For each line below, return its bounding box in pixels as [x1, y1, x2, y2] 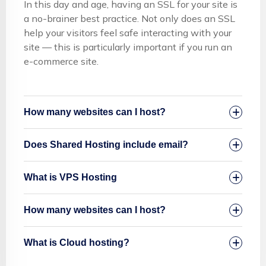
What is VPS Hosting [24, 172, 117, 182]
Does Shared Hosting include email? [24, 139, 188, 150]
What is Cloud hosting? [24, 237, 129, 248]
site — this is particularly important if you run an [24, 40, 232, 53]
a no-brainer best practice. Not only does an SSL [24, 12, 235, 24]
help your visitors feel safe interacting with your [24, 26, 232, 39]
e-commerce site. [24, 55, 99, 67]
